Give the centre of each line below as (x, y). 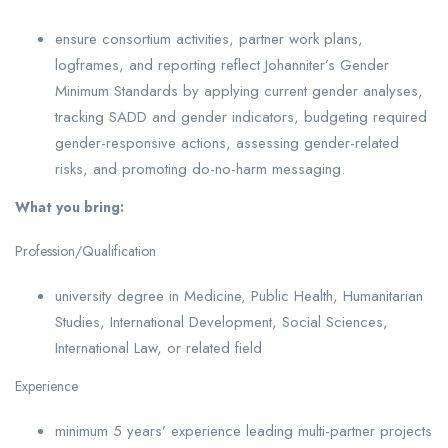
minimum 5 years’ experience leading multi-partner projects (243, 430)
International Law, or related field (158, 347)
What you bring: (69, 206)
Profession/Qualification (85, 250)
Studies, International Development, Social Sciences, (221, 321)
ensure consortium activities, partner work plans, (209, 38)
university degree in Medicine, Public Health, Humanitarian (239, 295)
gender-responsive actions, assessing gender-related (227, 142)
